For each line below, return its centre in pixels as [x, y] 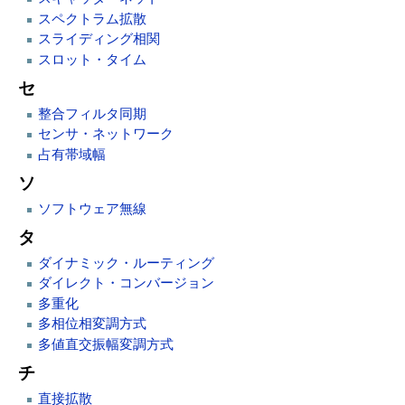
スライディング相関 [99, 39]
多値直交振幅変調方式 [105, 344]
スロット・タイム [92, 59]
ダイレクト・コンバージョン [126, 283]
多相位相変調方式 [92, 324]
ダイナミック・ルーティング [126, 264]
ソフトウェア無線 [92, 208]
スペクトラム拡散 [92, 19]
